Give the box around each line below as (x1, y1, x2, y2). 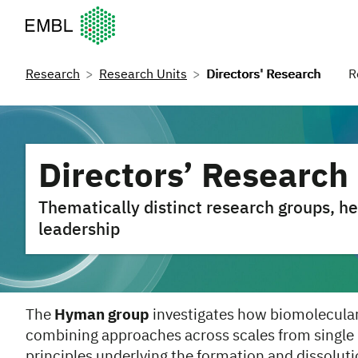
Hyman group (54, 308, 149, 323)
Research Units (99, 69, 187, 82)
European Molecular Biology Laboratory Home (26, 6, 289, 19)
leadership (38, 222, 120, 239)
